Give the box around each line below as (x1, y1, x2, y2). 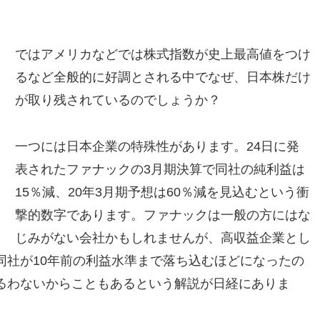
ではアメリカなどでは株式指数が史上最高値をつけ (14, 47, 311, 62)
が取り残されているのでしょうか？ (14, 93, 221, 108)
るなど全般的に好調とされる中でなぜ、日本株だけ (14, 70, 311, 85)
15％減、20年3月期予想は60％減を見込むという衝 (14, 184, 309, 199)
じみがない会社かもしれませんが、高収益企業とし (14, 230, 311, 245)
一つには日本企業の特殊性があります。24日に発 (14, 139, 299, 154)
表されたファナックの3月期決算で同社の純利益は (14, 161, 305, 176)
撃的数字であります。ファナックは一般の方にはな (14, 207, 311, 222)
